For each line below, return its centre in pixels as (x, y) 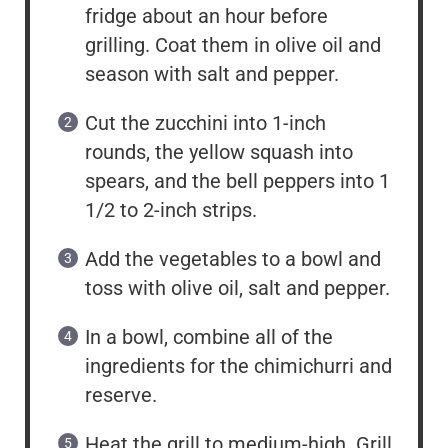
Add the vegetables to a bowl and (233, 259)
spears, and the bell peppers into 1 (237, 181)
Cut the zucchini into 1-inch (205, 123)
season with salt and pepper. (212, 74)
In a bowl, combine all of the (209, 337)
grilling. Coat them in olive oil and (233, 45)
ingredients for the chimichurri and (238, 366)
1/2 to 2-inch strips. (171, 210)
